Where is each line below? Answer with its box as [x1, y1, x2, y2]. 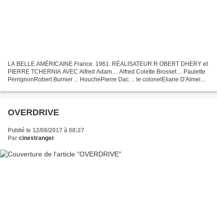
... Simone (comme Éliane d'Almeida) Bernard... [8, 83, 132, 91]
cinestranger [19, 134, 54, 141]
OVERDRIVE [8, 107, 59, 117]
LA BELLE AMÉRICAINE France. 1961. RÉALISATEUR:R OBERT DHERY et [8, 60, 208, 67]
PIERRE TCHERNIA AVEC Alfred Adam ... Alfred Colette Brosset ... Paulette [8, 68, 205, 75]
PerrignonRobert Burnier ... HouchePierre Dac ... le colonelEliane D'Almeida [8, 76, 207, 83]
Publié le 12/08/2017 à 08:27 [8, 126, 84, 134]
